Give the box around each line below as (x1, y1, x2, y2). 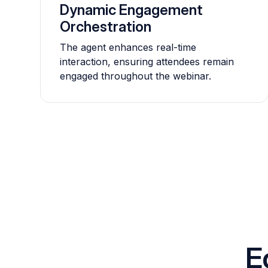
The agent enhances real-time (60, 41, 197, 53)
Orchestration (60, 18, 152, 35)
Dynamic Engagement (60, 1, 203, 19)
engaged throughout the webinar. (60, 70, 212, 82)
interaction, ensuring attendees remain (60, 56, 234, 68)
